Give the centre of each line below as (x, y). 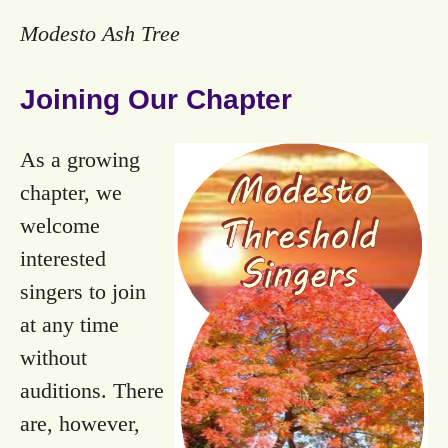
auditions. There (92, 391)
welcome (60, 226)
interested (63, 259)
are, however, (80, 424)
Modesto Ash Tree (100, 34)
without (53, 358)
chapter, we (71, 193)
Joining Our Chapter (156, 100)
